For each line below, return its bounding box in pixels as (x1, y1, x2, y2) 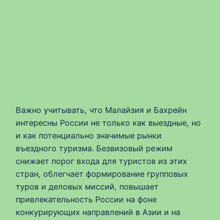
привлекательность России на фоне (16, 194, 157, 205)
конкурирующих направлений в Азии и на (16, 207, 180, 218)
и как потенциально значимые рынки (16, 131, 162, 141)
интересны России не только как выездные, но (16, 118, 201, 128)
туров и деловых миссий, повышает (16, 182, 159, 192)
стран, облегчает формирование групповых (16, 169, 188, 179)
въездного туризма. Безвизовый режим (16, 143, 172, 154)
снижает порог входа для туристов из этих (16, 156, 187, 166)
